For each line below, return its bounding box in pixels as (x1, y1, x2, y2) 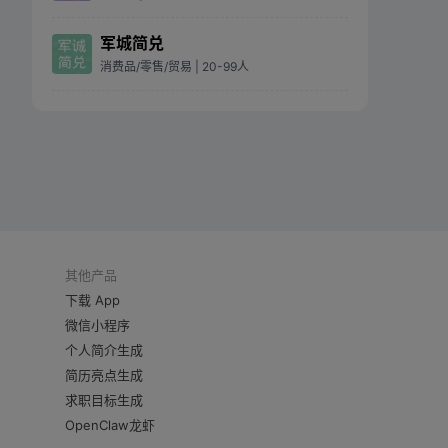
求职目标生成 (65, 392, 143, 408)
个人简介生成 (65, 342, 143, 358)
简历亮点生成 (65, 367, 143, 383)
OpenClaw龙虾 (65, 417, 155, 433)
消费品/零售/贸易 (100, 59, 192, 74)
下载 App (65, 292, 120, 308)
